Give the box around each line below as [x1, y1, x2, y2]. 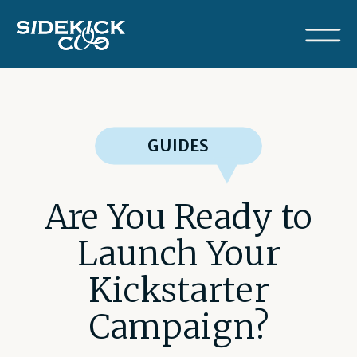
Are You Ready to [45, 194, 312, 238]
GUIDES [147, 135, 210, 156]
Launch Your [77, 232, 280, 275]
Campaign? [88, 305, 269, 348]
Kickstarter [88, 269, 269, 312]
